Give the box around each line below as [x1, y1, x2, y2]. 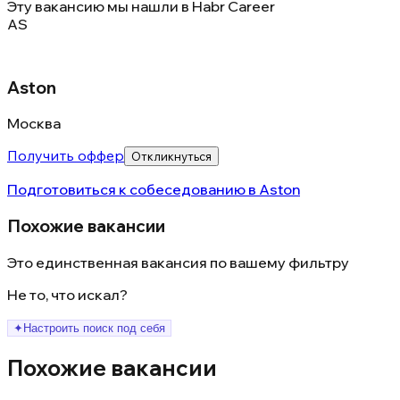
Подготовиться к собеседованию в [7, 180, 259, 199]
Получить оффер [7, 146, 124, 165]
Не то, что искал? [7, 285, 128, 304]
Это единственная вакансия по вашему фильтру [7, 253, 349, 271]
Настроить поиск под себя [23, 321, 165, 335]
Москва [7, 114, 61, 133]
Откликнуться [131, 149, 212, 164]
